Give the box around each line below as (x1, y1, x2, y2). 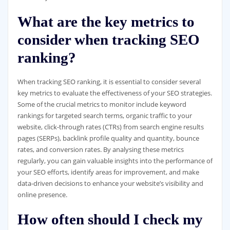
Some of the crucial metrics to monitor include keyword (17, 100, 186, 109)
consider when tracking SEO (17, 31, 200, 48)
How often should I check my (17, 211, 203, 228)
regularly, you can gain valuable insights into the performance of (17, 156, 213, 166)
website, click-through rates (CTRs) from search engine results (17, 122, 204, 132)
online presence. (17, 190, 67, 200)
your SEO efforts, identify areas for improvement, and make (17, 167, 199, 177)
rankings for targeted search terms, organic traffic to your (17, 111, 192, 121)
